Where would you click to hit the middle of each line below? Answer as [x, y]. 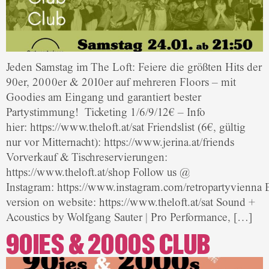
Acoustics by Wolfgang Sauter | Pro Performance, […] [129, 218]
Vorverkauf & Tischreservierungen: [87, 158]
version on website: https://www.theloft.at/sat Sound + [131, 203]
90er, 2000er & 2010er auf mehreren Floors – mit [121, 83]
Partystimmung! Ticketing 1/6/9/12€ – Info [106, 113]
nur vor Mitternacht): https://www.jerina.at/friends [120, 143]
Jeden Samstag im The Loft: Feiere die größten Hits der [134, 68]
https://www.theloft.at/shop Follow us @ [98, 173]
